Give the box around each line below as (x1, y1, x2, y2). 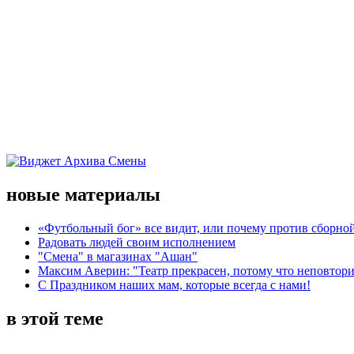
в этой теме (6, 307, 104, 329)
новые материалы (6, 183, 160, 205)
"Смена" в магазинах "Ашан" (38, 249, 198, 263)
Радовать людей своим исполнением (38, 235, 235, 249)
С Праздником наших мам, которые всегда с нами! (38, 277, 311, 292)
